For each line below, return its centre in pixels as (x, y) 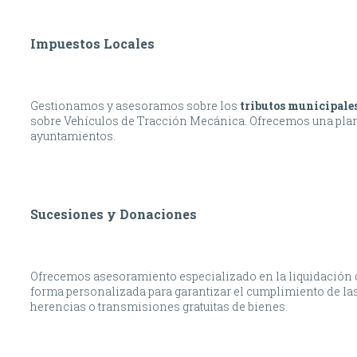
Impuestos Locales (92, 44)
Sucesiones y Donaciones (114, 214)
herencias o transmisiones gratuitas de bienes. (159, 307)
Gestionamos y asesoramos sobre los (135, 106)
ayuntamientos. (73, 136)
